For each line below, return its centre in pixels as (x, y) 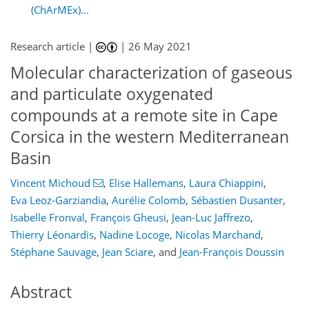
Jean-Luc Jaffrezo (211, 217)
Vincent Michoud (50, 182)
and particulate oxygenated (112, 94)
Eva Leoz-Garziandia (58, 200)
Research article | (53, 47)
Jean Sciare (128, 251)
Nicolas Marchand (218, 234)
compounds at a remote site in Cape (144, 116)
